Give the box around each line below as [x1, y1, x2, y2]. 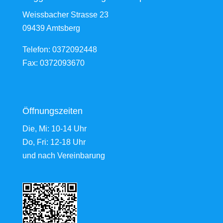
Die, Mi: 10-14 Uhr [22, 124, 87, 133]
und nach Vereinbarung [22, 151, 105, 160]
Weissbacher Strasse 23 [22, 10, 109, 19]
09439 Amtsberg [22, 24, 80, 33]
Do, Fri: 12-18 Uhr [22, 137, 86, 146]
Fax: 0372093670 [22, 59, 85, 68]
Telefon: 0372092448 [22, 45, 97, 54]
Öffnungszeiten [22, 106, 83, 116]
